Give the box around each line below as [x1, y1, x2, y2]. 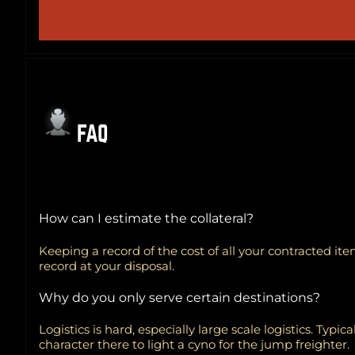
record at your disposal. [39, 258, 174, 273]
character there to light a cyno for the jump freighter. [39, 337, 349, 353]
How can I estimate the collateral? [39, 211, 254, 227]
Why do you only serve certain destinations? [39, 289, 320, 305]
